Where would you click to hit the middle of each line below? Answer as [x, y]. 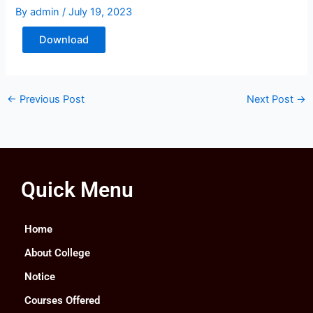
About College [57, 253]
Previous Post [50, 100]
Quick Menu [77, 190]
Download [64, 40]
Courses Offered [62, 301]
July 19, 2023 [101, 12]
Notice [40, 277]
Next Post [272, 100]
